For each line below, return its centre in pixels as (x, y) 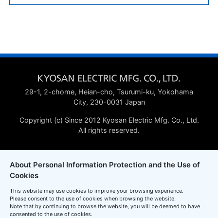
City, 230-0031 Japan (109, 102)
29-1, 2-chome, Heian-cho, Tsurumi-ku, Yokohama (109, 91)
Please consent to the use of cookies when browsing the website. (93, 199)
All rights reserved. (109, 130)
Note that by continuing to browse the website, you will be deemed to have (105, 206)
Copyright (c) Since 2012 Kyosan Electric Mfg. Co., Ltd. (109, 120)
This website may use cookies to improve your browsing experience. (97, 191)
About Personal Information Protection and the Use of (105, 165)
